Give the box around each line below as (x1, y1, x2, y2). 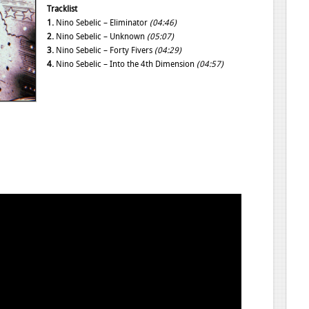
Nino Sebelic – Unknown (54, 32, 148, 41)
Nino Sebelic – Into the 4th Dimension (54, 59, 197, 69)
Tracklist (47, 4, 78, 14)
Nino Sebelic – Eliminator (54, 18, 150, 28)
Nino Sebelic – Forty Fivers (54, 46, 155, 55)
